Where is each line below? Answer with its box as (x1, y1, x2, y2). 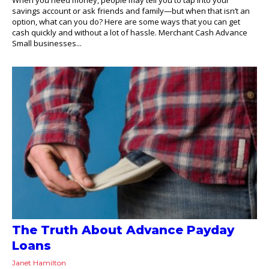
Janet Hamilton (12, 258, 66, 268)
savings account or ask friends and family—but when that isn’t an (12, 5, 250, 16)
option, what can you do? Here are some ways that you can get (12, 16, 240, 27)
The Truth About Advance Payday (12, 223, 234, 238)
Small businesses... (12, 37, 82, 49)
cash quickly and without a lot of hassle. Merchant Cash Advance (12, 26, 247, 38)
